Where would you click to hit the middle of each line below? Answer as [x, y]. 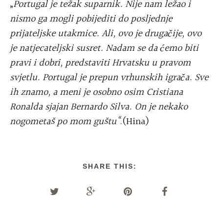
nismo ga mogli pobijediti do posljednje [91, 19]
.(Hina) [135, 122]
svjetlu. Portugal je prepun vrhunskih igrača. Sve [109, 78]
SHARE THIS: [109, 166]
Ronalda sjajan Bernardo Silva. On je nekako [99, 107]
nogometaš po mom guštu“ [65, 122]
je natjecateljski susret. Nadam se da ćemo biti [104, 49]
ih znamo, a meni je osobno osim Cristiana [96, 93]
